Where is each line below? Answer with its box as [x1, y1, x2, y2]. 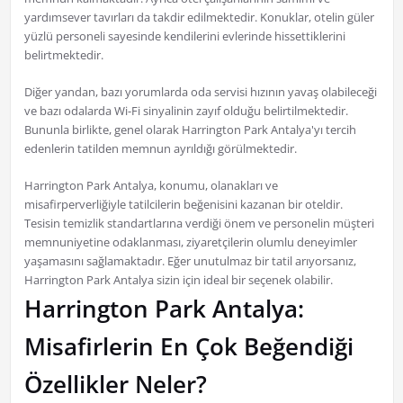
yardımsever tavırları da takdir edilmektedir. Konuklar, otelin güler [23, 9, 374, 26]
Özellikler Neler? [23, 368, 207, 401]
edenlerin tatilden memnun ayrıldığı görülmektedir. [23, 140, 297, 157]
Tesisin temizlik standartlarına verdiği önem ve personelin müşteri [23, 215, 374, 232]
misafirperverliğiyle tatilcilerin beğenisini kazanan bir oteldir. [23, 196, 343, 213]
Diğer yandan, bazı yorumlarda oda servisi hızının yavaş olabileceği [23, 84, 377, 101]
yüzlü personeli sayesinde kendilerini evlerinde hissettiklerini [23, 28, 345, 45]
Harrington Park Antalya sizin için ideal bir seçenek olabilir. [23, 272, 333, 289]
